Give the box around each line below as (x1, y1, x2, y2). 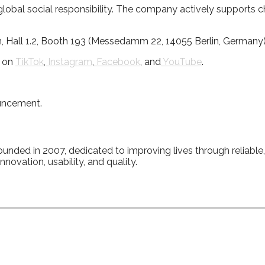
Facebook (94, 56, 140, 67)
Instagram (46, 56, 92, 67)
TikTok (15, 56, 44, 67)
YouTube (161, 56, 202, 67)
